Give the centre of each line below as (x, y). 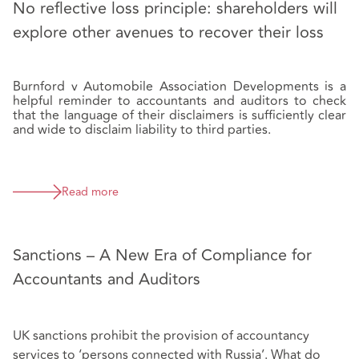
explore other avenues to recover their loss (168, 32)
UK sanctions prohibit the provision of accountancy (161, 335)
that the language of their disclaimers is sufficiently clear (179, 115)
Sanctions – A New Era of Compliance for (162, 255)
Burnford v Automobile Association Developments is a (179, 86)
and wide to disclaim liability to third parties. (142, 129)
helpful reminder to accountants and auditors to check (179, 101)
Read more (90, 192)
